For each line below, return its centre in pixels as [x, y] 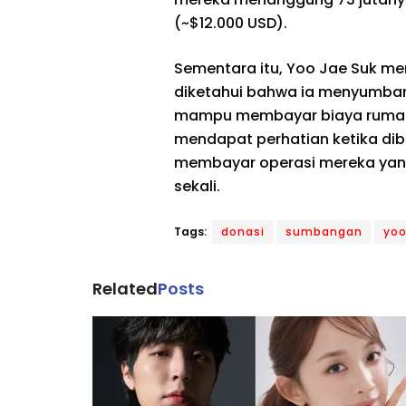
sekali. [197, 186]
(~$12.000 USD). [231, 23]
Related [125, 288]
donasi [243, 231]
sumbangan [324, 231]
